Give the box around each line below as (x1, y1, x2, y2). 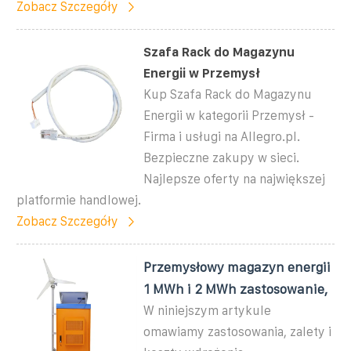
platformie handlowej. (16, 193, 141, 207)
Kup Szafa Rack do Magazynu (143, 87, 313, 101)
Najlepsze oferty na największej (143, 172, 326, 186)
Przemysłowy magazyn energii (143, 259, 331, 274)
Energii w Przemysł (143, 66, 261, 80)
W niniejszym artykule (143, 303, 272, 317)
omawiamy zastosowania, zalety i (143, 324, 332, 338)
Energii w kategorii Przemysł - (143, 108, 315, 122)
